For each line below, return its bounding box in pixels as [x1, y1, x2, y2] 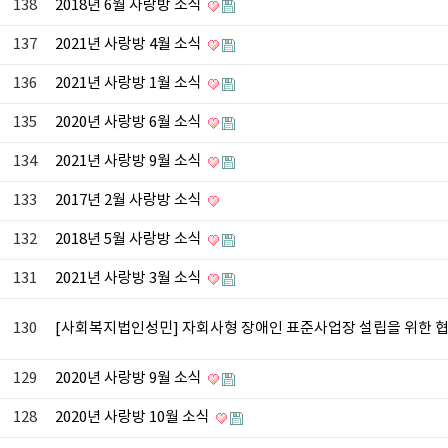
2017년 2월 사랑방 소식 [55, 192, 205, 210]
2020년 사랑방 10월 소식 [55, 409, 213, 427]
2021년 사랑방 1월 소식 [55, 75, 205, 93]
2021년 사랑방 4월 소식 [55, 36, 205, 54]
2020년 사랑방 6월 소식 [55, 114, 205, 132]
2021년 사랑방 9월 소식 [55, 153, 205, 171]
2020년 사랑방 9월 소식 [55, 370, 205, 388]
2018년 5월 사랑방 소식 [55, 231, 205, 249]
